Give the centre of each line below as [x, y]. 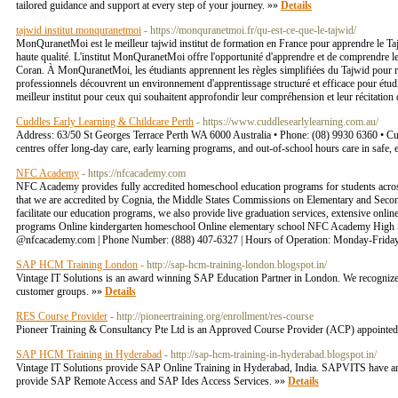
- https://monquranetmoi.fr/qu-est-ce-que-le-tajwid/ [250, 30]
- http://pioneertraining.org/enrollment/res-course [212, 316]
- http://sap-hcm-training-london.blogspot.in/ [234, 265]
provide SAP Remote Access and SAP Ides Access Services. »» [152, 381]
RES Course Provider [62, 316]
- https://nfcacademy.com [134, 173]
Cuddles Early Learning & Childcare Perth [105, 122]
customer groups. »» [60, 291]
